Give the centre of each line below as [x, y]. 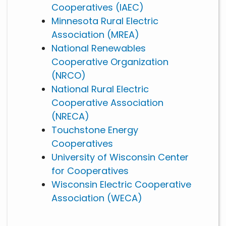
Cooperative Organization [110, 62]
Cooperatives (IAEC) [98, 8]
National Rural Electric [100, 89]
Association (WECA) [97, 198]
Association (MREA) [95, 35]
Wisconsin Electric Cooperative [121, 185]
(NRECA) [70, 117]
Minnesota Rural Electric [105, 21]
